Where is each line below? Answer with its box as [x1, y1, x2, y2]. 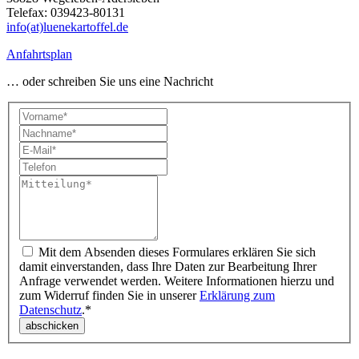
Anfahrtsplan [6, 46, 72, 61]
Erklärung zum [200, 288, 275, 302]
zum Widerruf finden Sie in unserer [19, 288, 200, 302]
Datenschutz [19, 302, 82, 317]
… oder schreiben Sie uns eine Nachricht [6, 74, 213, 88]
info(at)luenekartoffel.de [6, 19, 128, 34]
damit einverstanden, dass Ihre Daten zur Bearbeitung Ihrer [19, 259, 317, 273]
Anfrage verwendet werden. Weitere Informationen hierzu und [19, 273, 334, 288]
